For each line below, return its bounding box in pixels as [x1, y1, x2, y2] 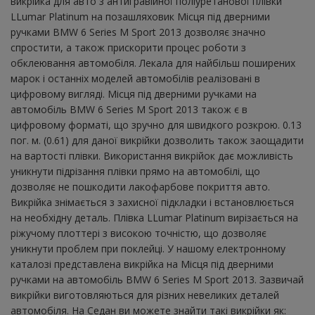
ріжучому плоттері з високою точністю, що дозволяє [11, 226, 266, 240]
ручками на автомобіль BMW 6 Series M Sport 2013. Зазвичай [11, 273, 304, 287]
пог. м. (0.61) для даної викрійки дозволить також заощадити [11, 134, 304, 148]
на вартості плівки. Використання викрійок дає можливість [11, 149, 293, 163]
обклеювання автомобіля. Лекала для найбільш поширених [11, 56, 295, 70]
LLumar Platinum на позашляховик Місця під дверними [11, 10, 270, 24]
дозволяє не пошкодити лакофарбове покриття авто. [11, 180, 270, 194]
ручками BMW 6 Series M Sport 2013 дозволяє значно [11, 25, 266, 39]
